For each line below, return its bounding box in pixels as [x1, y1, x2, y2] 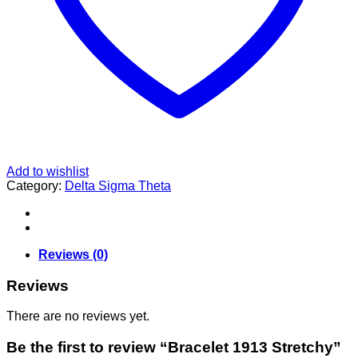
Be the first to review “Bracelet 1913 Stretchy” [6, 339, 341, 356]
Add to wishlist [6, 164, 89, 178]
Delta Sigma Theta [65, 178, 171, 193]
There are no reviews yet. [6, 309, 149, 324]
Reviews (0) [38, 247, 108, 261]
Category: [6, 178, 65, 193]
